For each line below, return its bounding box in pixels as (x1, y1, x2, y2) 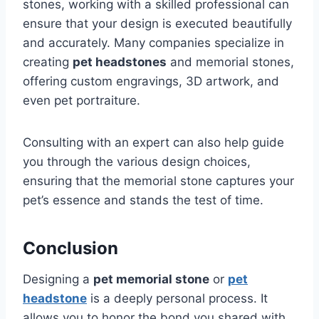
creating (23, 55, 73, 70)
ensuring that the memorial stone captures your (23, 174, 294, 189)
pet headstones (73, 55, 167, 70)
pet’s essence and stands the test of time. (23, 193, 263, 208)
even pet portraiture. (23, 93, 140, 108)
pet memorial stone (93, 272, 209, 287)
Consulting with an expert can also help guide (23, 135, 284, 150)
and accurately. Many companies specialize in (23, 36, 284, 51)
